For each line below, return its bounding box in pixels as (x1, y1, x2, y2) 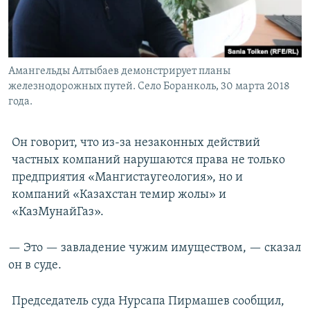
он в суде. (8, 259, 62, 273)
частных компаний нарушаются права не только (11, 154, 285, 167)
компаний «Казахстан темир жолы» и (11, 188, 226, 202)
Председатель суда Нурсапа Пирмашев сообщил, (11, 295, 284, 309)
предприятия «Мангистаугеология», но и (11, 171, 243, 185)
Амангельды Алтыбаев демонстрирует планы (8, 66, 230, 77)
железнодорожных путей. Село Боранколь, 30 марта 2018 (8, 81, 290, 93)
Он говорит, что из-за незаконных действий (11, 136, 260, 150)
